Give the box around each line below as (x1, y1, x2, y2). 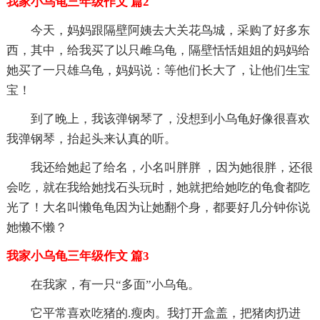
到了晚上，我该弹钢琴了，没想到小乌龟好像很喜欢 (30, 111, 310, 126)
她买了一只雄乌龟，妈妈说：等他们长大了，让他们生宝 (6, 63, 310, 77)
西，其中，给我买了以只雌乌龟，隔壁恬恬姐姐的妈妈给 (6, 43, 310, 57)
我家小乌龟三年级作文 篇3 (6, 249, 149, 263)
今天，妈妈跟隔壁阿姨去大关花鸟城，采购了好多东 (30, 23, 310, 37)
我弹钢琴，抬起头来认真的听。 (6, 131, 176, 146)
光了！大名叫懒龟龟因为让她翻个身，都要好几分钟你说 (6, 200, 310, 214)
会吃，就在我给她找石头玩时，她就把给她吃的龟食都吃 (6, 180, 310, 194)
